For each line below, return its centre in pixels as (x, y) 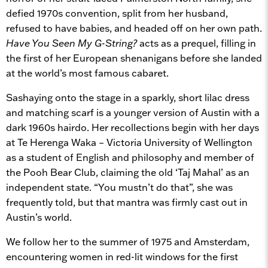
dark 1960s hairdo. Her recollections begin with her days (133, 127)
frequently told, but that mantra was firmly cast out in (127, 202)
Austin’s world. (39, 217)
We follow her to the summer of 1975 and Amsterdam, (128, 241)
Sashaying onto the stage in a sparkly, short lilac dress (128, 97)
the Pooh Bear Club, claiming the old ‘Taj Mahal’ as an (128, 172)
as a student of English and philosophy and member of (130, 157)
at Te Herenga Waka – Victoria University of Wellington (129, 142)
